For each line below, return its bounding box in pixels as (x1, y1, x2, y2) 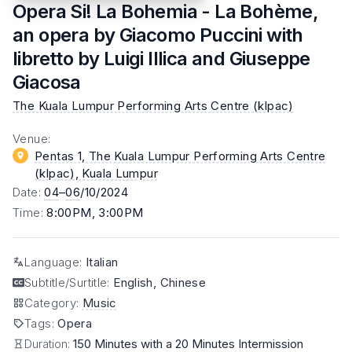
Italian (85, 254, 119, 269)
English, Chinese (113, 274, 207, 290)
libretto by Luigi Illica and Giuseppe (13, 46, 310, 70)
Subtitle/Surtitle (24, 274, 108, 290)
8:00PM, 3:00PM (46, 204, 144, 220)
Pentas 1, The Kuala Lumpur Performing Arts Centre (35, 148, 326, 163)
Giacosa (13, 70, 81, 93)
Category (24, 295, 76, 310)
